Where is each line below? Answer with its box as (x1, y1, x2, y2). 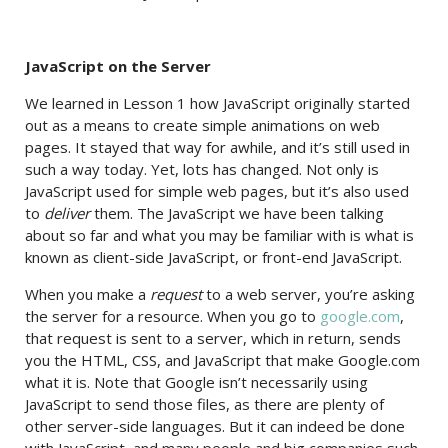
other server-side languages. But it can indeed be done (25, 416, 405, 436)
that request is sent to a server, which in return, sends (25, 328, 401, 348)
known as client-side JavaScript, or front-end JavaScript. (25, 247, 402, 267)
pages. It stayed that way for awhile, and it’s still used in (25, 137, 410, 157)
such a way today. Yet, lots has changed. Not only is (25, 159, 379, 179)
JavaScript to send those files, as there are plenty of (25, 394, 384, 414)
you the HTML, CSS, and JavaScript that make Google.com (25, 350, 420, 370)
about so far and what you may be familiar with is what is (25, 225, 414, 245)
